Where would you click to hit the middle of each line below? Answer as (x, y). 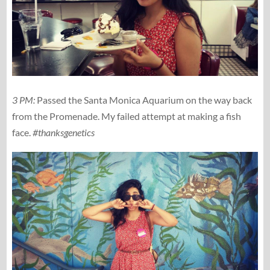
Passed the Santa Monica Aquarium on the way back (143, 99)
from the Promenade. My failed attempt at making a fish (126, 116)
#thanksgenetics (63, 132)
